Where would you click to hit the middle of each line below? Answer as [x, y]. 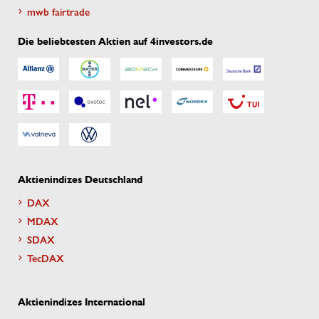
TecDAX [46, 257]
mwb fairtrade [58, 11]
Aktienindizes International [82, 302]
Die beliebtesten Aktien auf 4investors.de [115, 41]
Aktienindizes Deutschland [80, 179]
